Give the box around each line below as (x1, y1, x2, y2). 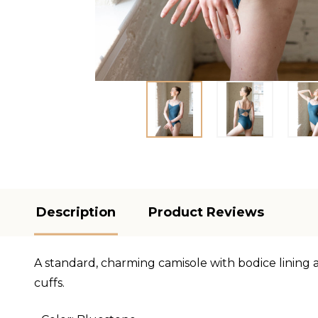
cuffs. (34, 275, 65, 290)
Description (36, 204, 116, 220)
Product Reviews (148, 204, 264, 220)
